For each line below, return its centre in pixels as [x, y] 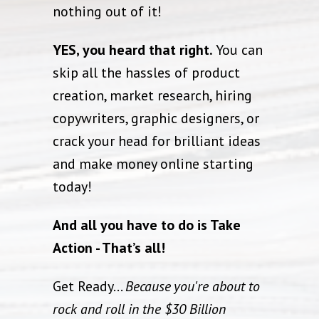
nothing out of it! [107, 12]
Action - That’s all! [109, 248]
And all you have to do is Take [147, 225]
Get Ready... [89, 287]
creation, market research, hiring [152, 96]
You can [238, 50]
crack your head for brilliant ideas [157, 141]
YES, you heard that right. [133, 50]
